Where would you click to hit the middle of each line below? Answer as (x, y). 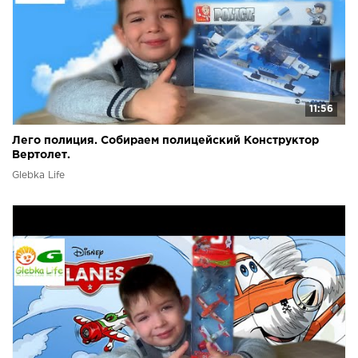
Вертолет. (41, 155)
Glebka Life (38, 175)
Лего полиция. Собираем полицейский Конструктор (165, 140)
